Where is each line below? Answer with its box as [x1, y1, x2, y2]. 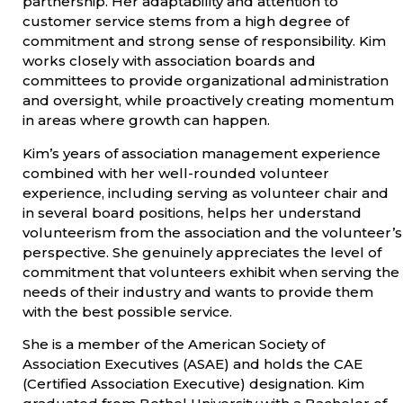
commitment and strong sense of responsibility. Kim [22, 32, 386, 50]
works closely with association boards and [22, 52, 316, 70]
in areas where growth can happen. [22, 112, 270, 130]
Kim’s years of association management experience [22, 144, 381, 162]
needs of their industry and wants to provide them [22, 282, 373, 300]
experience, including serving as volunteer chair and [22, 184, 389, 201]
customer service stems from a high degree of [22, 13, 349, 31]
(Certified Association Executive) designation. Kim [22, 375, 364, 393]
